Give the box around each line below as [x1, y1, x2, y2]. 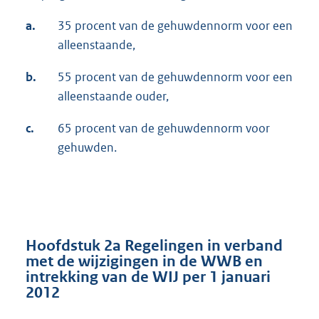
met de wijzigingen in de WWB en [26, 251, 263, 271]
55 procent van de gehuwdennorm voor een [58, 69, 293, 85]
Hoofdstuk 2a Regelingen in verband [26, 236, 283, 255]
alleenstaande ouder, [58, 88, 169, 105]
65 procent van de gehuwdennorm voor [58, 120, 270, 137]
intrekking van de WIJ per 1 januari [26, 267, 271, 286]
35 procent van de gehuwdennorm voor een [58, 18, 293, 34]
